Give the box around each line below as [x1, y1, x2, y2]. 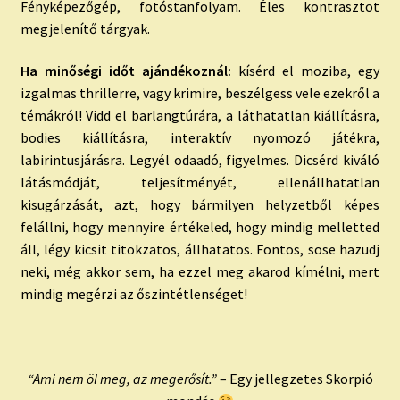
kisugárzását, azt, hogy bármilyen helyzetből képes [20, 196, 380, 214]
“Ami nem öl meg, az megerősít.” [27, 370, 217, 388]
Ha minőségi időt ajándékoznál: [20, 62, 231, 80]
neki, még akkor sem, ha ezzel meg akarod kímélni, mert [20, 262, 380, 281]
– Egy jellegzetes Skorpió [216, 370, 373, 388]
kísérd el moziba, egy [230, 62, 380, 80]
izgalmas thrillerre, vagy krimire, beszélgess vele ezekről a [20, 84, 380, 103]
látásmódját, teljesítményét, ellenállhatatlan [20, 173, 380, 192]
